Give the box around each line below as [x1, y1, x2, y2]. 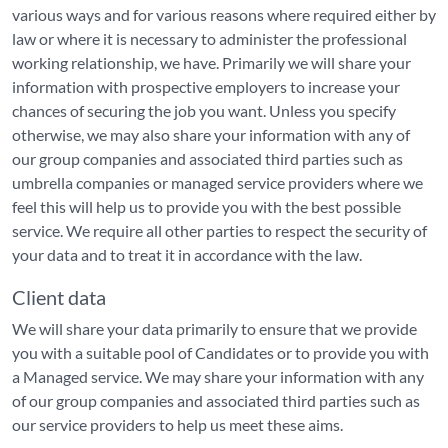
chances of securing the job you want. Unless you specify [12, 101, 396, 120]
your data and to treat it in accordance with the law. [12, 245, 362, 264]
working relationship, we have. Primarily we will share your [12, 53, 411, 72]
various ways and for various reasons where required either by [12, 5, 436, 24]
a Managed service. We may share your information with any [12, 367, 424, 386]
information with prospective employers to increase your [12, 77, 400, 96]
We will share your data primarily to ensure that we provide [12, 319, 417, 338]
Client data [12, 285, 106, 309]
